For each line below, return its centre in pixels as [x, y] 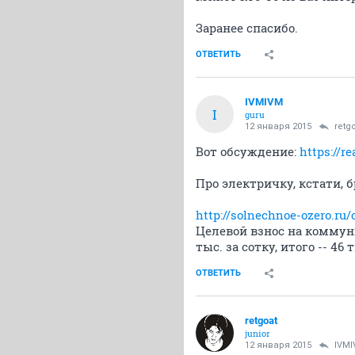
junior [258, 333]
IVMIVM [264, 102]
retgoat [261, 321]
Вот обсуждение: [248, 151]
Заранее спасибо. [247, 28]
